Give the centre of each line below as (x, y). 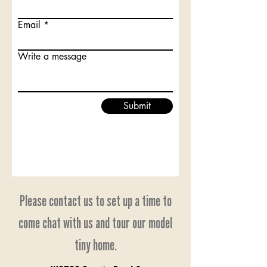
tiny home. (95, 246)
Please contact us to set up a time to (95, 201)
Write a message (52, 56)
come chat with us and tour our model (95, 223)
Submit (137, 106)
